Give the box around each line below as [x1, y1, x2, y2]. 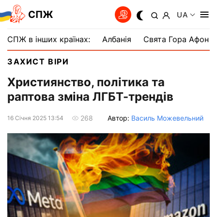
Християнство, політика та [7, 75, 165, 90]
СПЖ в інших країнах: [7, 34, 90, 44]
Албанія [102, 34, 131, 44]
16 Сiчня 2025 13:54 [7, 114, 63, 122]
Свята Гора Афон [143, 34, 209, 44]
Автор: [108, 113, 131, 122]
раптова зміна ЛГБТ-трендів [7, 90, 173, 104]
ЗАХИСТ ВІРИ [7, 57, 69, 66]
